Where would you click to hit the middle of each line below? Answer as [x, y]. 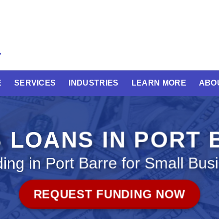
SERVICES [35, 83]
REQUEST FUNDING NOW [109, 194]
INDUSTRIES [94, 83]
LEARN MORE [159, 83]
